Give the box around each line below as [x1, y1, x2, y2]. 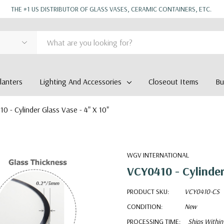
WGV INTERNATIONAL [127, 150, 189, 159]
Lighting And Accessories [39, 76, 122, 86]
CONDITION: [127, 202, 162, 211]
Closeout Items [148, 76, 198, 86]
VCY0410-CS [184, 187, 219, 196]
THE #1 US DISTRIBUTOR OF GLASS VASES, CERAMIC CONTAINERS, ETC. [11, 4, 213, 13]
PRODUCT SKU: [127, 187, 169, 196]
